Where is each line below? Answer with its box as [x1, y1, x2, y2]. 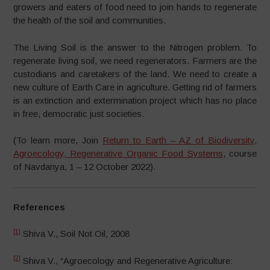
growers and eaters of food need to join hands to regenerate [13, 2, 257, 13]
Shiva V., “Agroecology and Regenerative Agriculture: [20, 255, 233, 266]
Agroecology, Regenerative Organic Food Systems [13, 148, 223, 159]
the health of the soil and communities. [13, 15, 166, 26]
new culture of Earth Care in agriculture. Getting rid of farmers [13, 81, 257, 92]
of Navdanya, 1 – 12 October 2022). [13, 162, 156, 172]
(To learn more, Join [13, 135, 102, 146]
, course [222, 148, 257, 159]
